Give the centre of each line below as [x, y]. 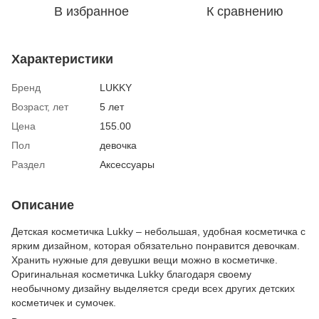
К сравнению [245, 11]
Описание [43, 205]
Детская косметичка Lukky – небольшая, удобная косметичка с [158, 231]
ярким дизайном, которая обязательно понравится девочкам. [156, 245]
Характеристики [62, 59]
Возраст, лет [40, 106]
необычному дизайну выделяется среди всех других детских [153, 288]
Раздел [28, 164]
